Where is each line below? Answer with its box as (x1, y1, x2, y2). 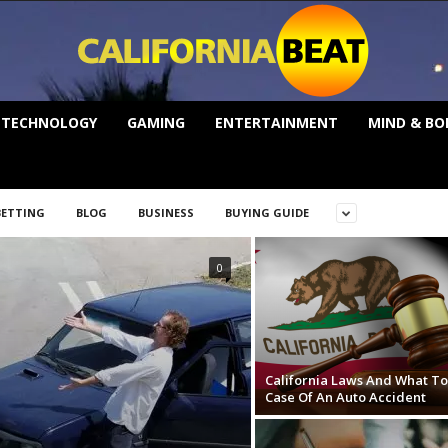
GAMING (126, 113, 185, 132)
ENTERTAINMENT (214, 113, 338, 132)
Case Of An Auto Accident (264, 388, 426, 406)
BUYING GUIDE (224, 205, 309, 220)
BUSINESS (137, 205, 194, 220)
